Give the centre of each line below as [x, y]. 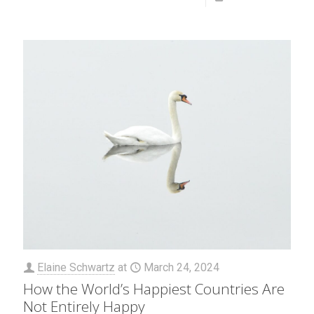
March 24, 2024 [182, 268]
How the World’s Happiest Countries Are [154, 289]
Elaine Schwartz [76, 268]
